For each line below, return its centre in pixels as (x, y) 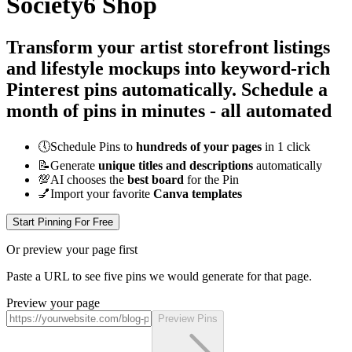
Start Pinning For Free (63, 222)
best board (156, 179)
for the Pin (211, 179)
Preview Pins (188, 318)
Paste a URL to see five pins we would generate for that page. (159, 276)
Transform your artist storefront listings (168, 47)
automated (289, 110)
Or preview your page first (72, 249)
